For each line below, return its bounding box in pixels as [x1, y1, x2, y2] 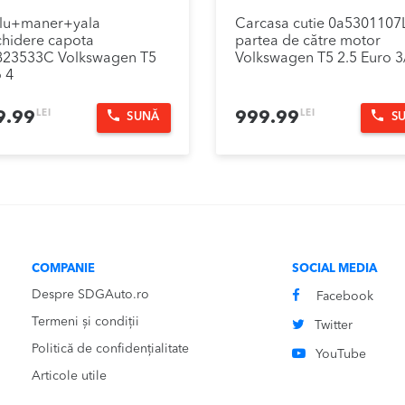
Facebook [316, 289, 374, 303]
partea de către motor [235, 33, 381, 49]
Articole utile [32, 369, 107, 382]
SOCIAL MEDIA [292, 262, 378, 275]
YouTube [315, 347, 366, 361]
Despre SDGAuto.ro [32, 287, 149, 301]
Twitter [314, 318, 353, 332]
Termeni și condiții [32, 315, 139, 328]
